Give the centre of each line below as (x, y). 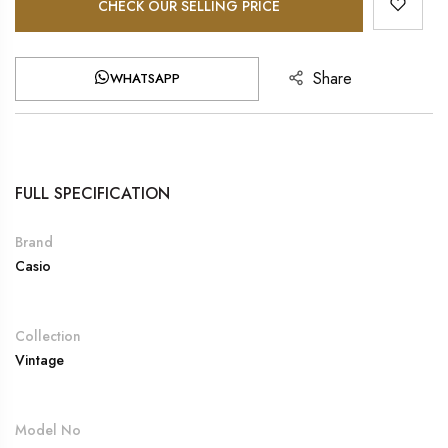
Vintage (39, 359)
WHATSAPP (144, 78)
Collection (48, 335)
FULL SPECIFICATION (92, 193)
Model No (48, 429)
